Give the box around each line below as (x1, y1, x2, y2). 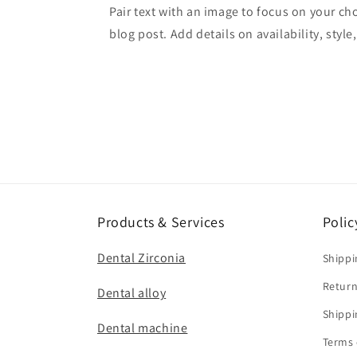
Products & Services (97, 213, 225, 232)
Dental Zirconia (97, 249, 186, 267)
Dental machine (97, 320, 188, 337)
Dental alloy (97, 284, 167, 302)
